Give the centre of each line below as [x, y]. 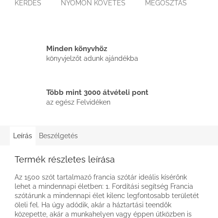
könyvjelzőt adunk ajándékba [92, 59]
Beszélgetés [58, 136]
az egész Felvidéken [78, 102]
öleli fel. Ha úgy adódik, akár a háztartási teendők [93, 205]
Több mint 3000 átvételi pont [97, 93]
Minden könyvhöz [77, 49]
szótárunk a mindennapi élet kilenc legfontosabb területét [107, 195]
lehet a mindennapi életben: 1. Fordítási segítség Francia [104, 186]
